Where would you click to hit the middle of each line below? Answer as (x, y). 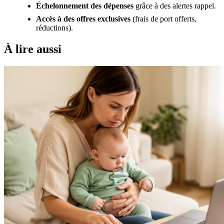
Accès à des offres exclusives (83, 19)
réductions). (54, 28)
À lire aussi (33, 49)
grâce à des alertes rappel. (175, 6)
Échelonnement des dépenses (85, 6)
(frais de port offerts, (163, 19)
